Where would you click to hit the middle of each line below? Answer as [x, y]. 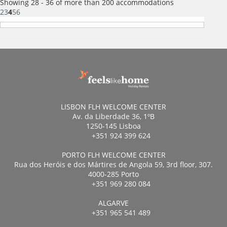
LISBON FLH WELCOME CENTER [113, 107]
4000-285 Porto [113, 174]
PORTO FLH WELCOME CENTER [113, 155]
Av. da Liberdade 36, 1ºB [113, 117]
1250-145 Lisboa [113, 126]
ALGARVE [113, 203]
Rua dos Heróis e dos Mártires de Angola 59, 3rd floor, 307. [113, 165]
